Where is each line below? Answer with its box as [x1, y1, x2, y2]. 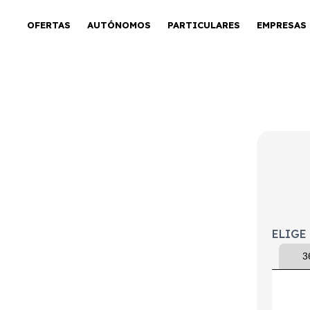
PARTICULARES [167, 19, 240, 30]
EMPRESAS [256, 19, 307, 30]
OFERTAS [26, 19, 71, 30]
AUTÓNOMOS [86, 19, 151, 30]
